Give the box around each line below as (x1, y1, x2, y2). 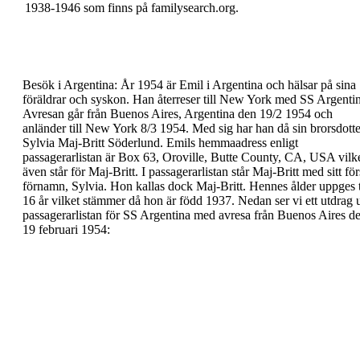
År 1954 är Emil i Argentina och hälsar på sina (121, 78, 356, 92)
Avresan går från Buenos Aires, (22, 107, 184, 121)
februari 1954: (39, 223, 110, 236)
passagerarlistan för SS (22, 208, 140, 222)
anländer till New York (22, 121, 141, 135)
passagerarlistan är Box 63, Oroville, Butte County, (22, 150, 284, 164)
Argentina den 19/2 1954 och (184, 107, 333, 121)
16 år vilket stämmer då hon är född (22, 194, 206, 207)
